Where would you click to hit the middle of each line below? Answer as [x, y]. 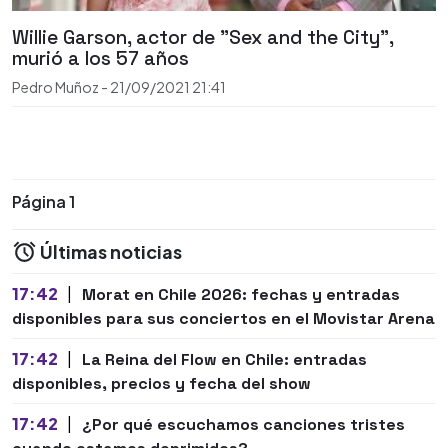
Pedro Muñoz [56, 87]
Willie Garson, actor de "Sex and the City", [202, 38]
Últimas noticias [109, 252]
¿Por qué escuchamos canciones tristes [243, 425]
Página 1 [43, 202]
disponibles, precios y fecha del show [161, 384]
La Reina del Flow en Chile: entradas [224, 360]
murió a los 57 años [100, 59]
